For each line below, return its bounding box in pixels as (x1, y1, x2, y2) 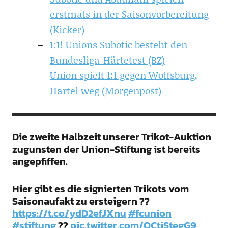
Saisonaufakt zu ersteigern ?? (12, 193, 150, 209)
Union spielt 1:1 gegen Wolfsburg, (49, 68, 197, 82)
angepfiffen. (12, 153, 68, 169)
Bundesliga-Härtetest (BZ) (49, 52, 165, 67)
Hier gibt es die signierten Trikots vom (12, 181, 189, 196)
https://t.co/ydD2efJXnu (12, 205, 126, 221)
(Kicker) (49, 22, 84, 36)
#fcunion (128, 205, 172, 221)
